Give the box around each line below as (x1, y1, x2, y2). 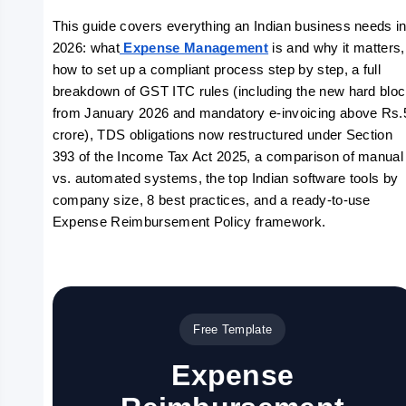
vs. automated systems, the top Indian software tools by (52, 171, 399, 186)
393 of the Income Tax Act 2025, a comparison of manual (52, 150, 404, 164)
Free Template (193, 323, 273, 336)
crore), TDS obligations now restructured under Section (52, 128, 393, 142)
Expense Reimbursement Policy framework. (52, 215, 326, 229)
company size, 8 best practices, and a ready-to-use (52, 193, 371, 208)
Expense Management (120, 41, 269, 55)
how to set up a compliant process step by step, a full (52, 63, 382, 77)
